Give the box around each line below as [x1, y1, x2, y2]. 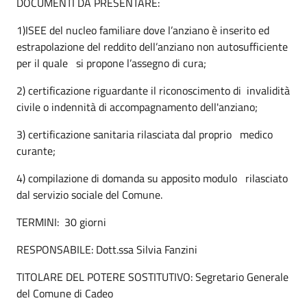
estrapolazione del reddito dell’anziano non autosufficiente [16, 38, 288, 55]
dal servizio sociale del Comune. [16, 186, 162, 203]
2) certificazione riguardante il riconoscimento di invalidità [16, 82, 290, 99]
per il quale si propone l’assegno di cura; [16, 54, 206, 71]
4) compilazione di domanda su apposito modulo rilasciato [16, 169, 288, 186]
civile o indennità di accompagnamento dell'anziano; [16, 98, 258, 115]
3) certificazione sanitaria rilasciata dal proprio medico [16, 125, 273, 143]
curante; [16, 142, 56, 159]
